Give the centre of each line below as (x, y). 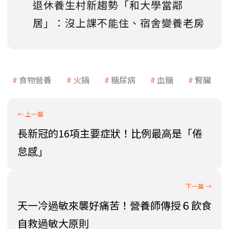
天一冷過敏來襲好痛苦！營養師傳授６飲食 (114, 205)
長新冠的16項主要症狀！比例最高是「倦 (110, 133)
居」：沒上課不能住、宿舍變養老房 (119, 22)
